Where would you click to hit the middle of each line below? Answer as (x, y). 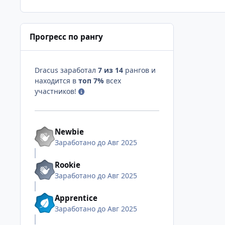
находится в (57, 81)
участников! (57, 91)
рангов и (139, 70)
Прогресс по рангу (67, 37)
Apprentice (76, 198)
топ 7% (91, 81)
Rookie (68, 164)
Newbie (69, 131)
